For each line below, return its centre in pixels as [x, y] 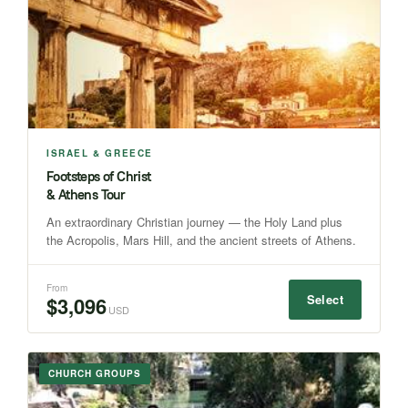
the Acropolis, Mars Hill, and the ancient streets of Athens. [201, 240]
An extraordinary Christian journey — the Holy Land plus [194, 222]
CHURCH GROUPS [95, 373]
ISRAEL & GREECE [100, 153]
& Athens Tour [86, 194]
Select [325, 299]
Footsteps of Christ [99, 176]
